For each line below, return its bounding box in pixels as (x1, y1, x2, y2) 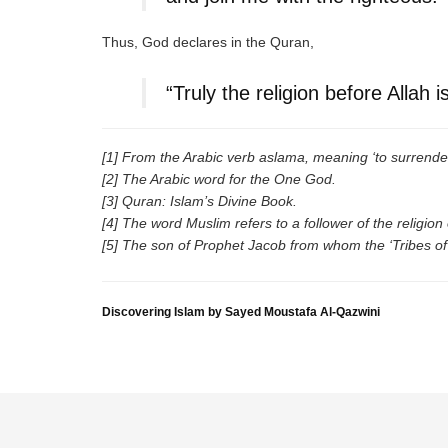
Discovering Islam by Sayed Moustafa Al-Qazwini (102, 304, 380, 319)
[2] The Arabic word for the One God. (102, 171, 336, 187)
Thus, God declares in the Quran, (102, 34, 314, 50)
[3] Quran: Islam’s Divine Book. (102, 193, 297, 209)
